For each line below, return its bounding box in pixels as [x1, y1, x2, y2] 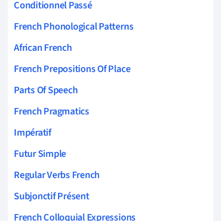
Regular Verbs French [14, 168, 100, 182]
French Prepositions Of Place [14, 62, 131, 76]
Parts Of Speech [14, 83, 78, 97]
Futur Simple [14, 147, 67, 161]
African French [14, 40, 72, 55]
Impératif [14, 125, 51, 140]
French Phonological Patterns [14, 19, 134, 34]
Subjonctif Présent [14, 189, 89, 203]
